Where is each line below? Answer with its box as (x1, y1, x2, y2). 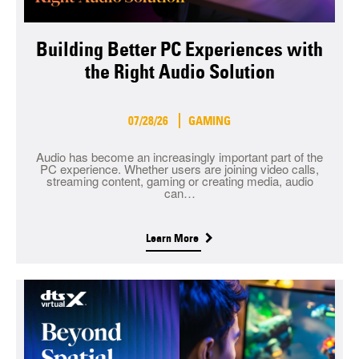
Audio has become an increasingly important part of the (36, 148, 323, 166)
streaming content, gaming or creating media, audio (46, 172, 313, 190)
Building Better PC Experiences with (36, 38, 323, 62)
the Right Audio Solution (84, 60, 275, 84)
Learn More (146, 231, 201, 246)
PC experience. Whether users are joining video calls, (40, 160, 319, 178)
